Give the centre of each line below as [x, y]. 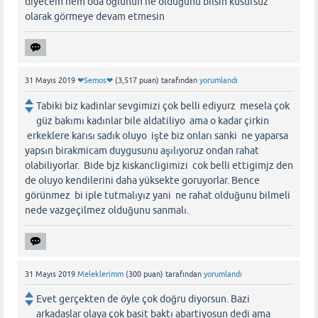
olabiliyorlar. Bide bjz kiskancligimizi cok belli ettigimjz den [159, 165]
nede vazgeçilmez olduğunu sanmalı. [107, 210]
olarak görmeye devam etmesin [95, 17]
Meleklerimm [100, 274]
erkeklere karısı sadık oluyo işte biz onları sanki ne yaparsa [157, 135]
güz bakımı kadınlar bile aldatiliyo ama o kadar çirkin [153, 120]
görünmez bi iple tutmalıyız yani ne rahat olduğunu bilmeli [158, 195]
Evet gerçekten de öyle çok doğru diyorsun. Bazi [143, 298]
